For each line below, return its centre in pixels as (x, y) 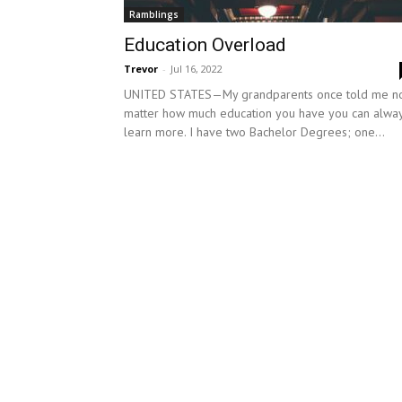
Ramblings (154, 14)
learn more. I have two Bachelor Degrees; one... (254, 132)
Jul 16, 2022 (197, 69)
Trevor (141, 69)
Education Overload (205, 45)
